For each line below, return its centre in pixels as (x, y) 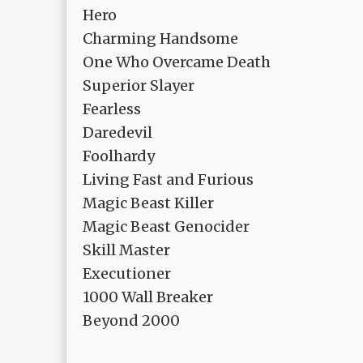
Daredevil (117, 133)
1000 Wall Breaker (148, 297)
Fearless (112, 109)
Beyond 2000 (131, 321)
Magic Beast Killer (148, 203)
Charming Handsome (160, 39)
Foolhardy (119, 156)
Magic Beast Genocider (166, 227)
